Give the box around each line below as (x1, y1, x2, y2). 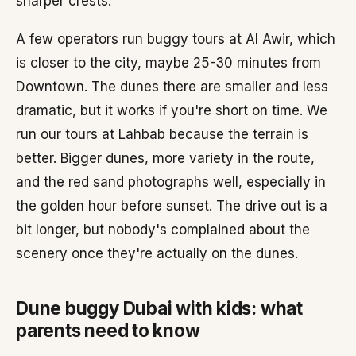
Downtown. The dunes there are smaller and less (16, 79, 328, 95)
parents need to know (16, 319, 200, 341)
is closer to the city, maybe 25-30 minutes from (16, 55, 321, 71)
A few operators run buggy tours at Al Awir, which (16, 31, 335, 47)
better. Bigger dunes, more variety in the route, (16, 150, 315, 166)
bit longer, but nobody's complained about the (16, 222, 310, 238)
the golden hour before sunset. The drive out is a (16, 198, 327, 214)
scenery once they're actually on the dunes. (16, 246, 298, 261)
